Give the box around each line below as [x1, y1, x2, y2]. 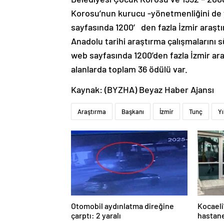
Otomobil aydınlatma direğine [71, 200, 174, 210]
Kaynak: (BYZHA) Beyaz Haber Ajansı [71, 83, 214, 95]
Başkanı [121, 107, 144, 115]
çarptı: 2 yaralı [71, 210, 121, 220]
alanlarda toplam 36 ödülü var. [71, 63, 187, 74]
